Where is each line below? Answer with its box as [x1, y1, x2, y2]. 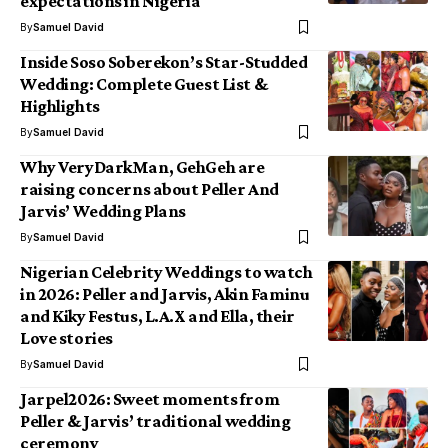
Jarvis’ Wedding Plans [20, 201, 186, 221]
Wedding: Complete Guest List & [20, 74, 268, 94]
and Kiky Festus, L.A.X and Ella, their [20, 306, 295, 326]
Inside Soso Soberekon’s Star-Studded [20, 52, 308, 72]
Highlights [20, 96, 100, 116]
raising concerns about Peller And [20, 179, 279, 199]
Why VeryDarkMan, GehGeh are [20, 157, 265, 177]
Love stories [20, 328, 113, 348]
